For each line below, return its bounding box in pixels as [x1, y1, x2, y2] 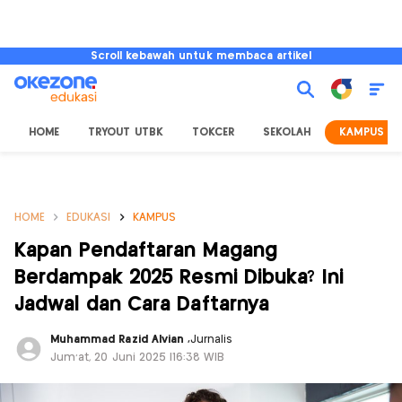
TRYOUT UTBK [88, 127, 163, 137]
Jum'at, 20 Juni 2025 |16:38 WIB [50, 353, 225, 363]
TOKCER [191, 127, 235, 137]
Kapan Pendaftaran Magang [14, 241, 278, 260]
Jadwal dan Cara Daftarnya [14, 295, 270, 314]
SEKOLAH [263, 127, 311, 137]
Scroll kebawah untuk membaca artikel [90, 51, 312, 61]
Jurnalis [190, 335, 233, 345]
